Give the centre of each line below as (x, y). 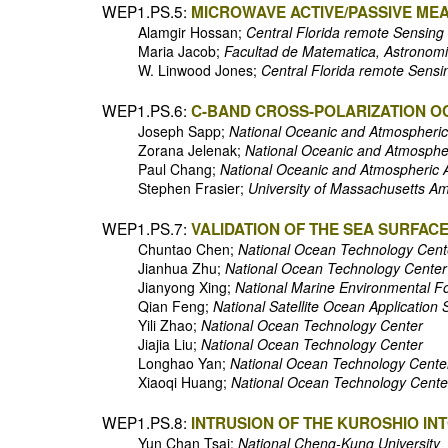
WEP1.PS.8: (144, 422)
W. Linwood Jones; (181, 70)
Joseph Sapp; (165, 131)
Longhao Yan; (166, 363)
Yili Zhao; (151, 325)
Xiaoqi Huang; (166, 382)
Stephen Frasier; (175, 188)
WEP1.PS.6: (144, 110)
